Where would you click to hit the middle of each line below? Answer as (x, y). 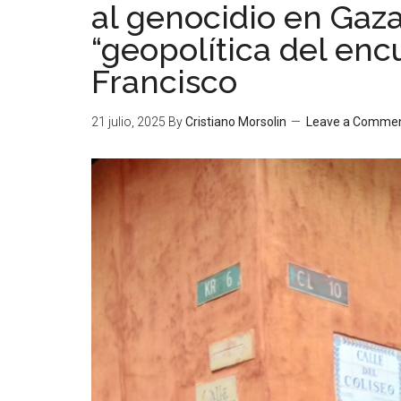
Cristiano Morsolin (236, 122)
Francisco (164, 81)
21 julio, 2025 (128, 122)
